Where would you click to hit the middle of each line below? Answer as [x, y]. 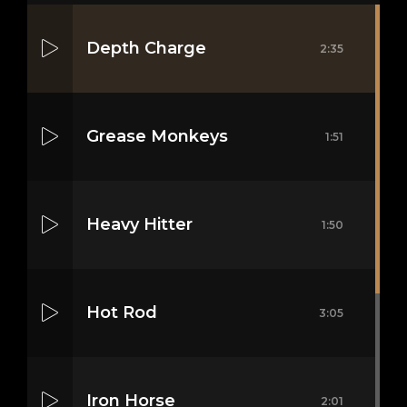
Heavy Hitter [139, 225]
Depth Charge [146, 49]
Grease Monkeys [157, 137]
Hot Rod [122, 313]
